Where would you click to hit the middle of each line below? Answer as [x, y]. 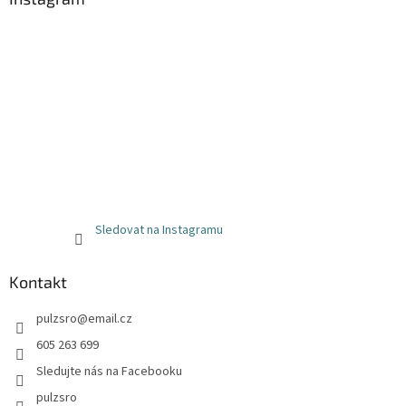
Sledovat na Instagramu [159, 230]
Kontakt [38, 281]
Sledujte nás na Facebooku [109, 371]
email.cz [110, 319]
